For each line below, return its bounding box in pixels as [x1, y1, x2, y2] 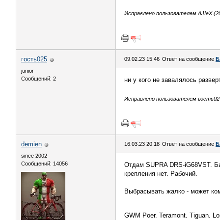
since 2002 [21, 153, 47, 159]
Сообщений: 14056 [21, 161, 68, 166]
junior [21, 68, 34, 74]
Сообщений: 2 [21, 76, 56, 82]
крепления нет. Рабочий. [124, 170, 197, 177]
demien [21, 140, 42, 148]
